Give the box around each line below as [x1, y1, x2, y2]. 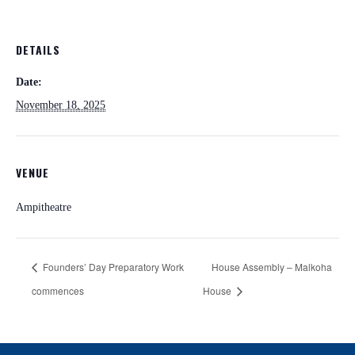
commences [32, 283, 84, 297]
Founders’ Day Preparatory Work [40, 259, 184, 273]
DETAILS [16, 41, 60, 58]
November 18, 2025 [16, 99, 105, 111]
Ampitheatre [16, 201, 71, 213]
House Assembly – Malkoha [212, 259, 333, 273]
